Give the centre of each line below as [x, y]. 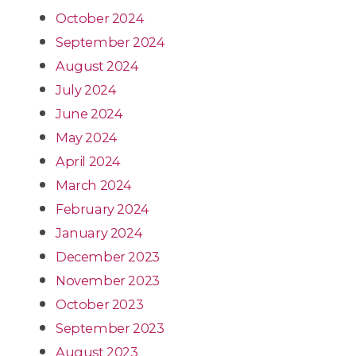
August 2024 [97, 66]
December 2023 [108, 256]
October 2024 [100, 18]
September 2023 [110, 328]
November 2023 [108, 280]
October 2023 [100, 304]
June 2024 [89, 113]
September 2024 [110, 42]
